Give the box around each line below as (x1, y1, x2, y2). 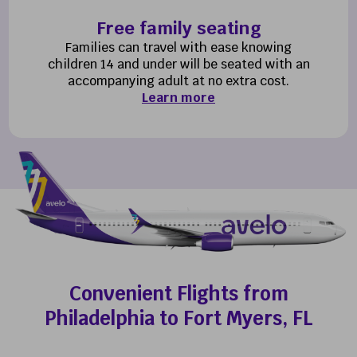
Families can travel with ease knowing (65, 38, 292, 56)
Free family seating (96, 16, 261, 39)
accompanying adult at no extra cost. (68, 72, 289, 89)
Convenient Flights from (69, 280, 288, 306)
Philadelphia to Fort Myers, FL (44, 305, 313, 331)
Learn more (142, 88, 215, 106)
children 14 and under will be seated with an (47, 55, 310, 73)
